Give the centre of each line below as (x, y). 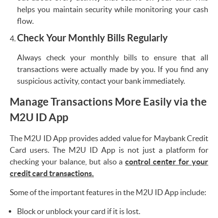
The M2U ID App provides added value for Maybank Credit (109, 138)
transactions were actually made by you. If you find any (113, 69)
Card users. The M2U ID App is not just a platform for (109, 150)
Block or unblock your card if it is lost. (79, 211)
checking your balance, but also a (68, 161)
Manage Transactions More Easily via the (108, 101)
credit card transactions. (52, 173)
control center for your (167, 161)
